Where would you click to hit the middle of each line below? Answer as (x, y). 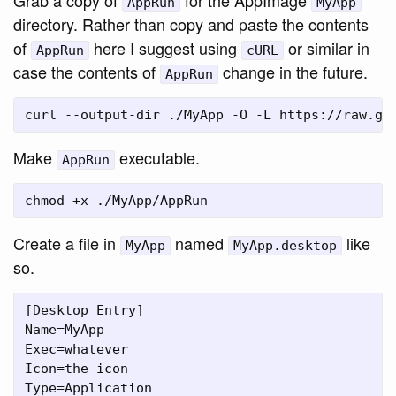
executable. (157, 157)
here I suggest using (165, 47)
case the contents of (87, 71)
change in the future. (293, 71)
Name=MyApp (65, 329)
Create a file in (67, 243)
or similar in (327, 47)
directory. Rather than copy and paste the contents (191, 23)
